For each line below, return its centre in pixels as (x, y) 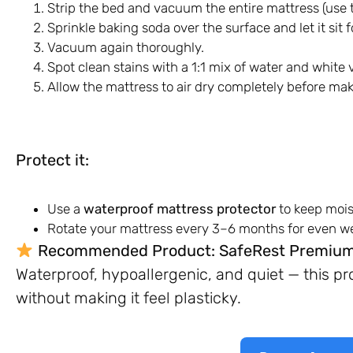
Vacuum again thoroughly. (126, 47)
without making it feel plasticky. (128, 297)
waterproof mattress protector (180, 208)
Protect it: (52, 160)
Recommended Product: (124, 250)
